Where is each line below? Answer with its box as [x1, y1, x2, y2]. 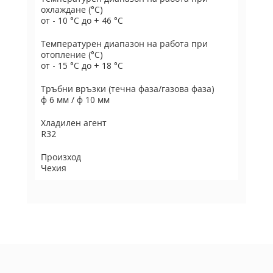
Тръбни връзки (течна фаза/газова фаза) [41, 83, 214, 94]
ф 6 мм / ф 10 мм [41, 94, 110, 105]
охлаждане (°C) [41, 4, 103, 15]
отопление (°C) [41, 49, 103, 60]
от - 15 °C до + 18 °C [41, 60, 123, 71]
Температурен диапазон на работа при [41, 38, 208, 49]
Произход [41, 151, 81, 163]
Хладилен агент [41, 117, 107, 129]
